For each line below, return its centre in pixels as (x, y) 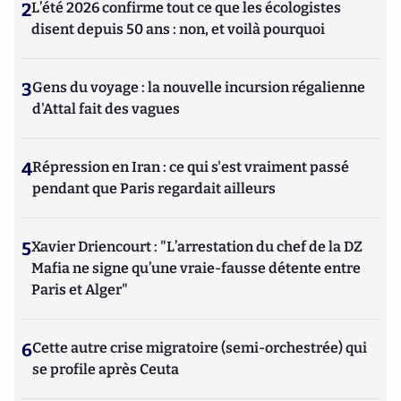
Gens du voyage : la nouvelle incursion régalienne (199, 87)
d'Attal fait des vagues (106, 109)
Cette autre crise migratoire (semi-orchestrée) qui (200, 348)
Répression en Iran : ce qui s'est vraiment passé (191, 167)
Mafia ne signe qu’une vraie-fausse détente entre (196, 268)
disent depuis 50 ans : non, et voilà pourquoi (178, 29)
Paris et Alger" (80, 290)
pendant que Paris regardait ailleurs (154, 188)
